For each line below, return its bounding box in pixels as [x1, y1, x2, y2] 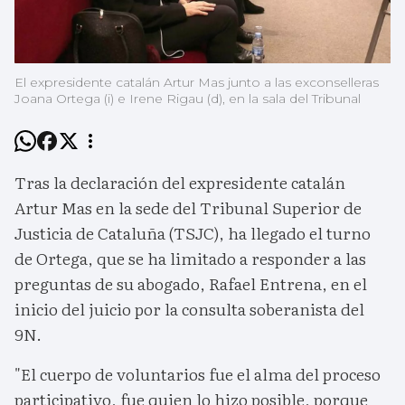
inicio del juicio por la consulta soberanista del [14, 297, 364, 322]
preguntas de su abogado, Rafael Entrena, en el [14, 271, 367, 297]
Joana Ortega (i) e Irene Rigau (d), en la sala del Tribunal [14, 90, 361, 108]
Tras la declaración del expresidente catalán [14, 170, 345, 195]
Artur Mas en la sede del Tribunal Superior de [14, 195, 362, 221]
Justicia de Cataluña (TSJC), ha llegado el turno [14, 221, 371, 246]
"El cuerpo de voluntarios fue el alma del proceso [14, 362, 381, 387]
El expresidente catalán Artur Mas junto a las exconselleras [14, 74, 379, 91]
